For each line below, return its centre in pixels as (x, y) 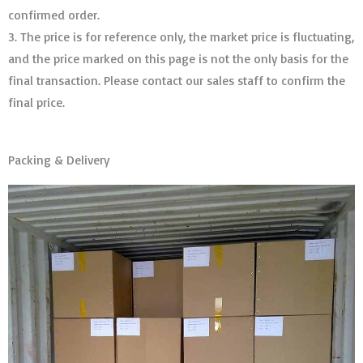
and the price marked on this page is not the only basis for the (178, 58)
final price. (36, 102)
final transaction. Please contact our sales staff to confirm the (177, 80)
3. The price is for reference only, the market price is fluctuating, (181, 36)
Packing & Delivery (59, 159)
